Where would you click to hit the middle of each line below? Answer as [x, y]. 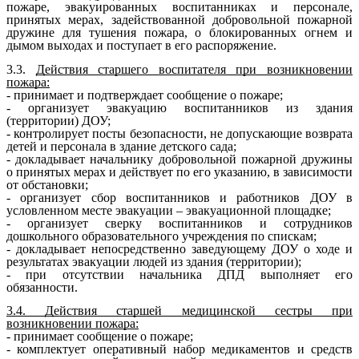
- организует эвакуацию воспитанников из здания [179, 107]
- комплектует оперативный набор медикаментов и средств [179, 349]
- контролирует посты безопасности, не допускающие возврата [179, 133]
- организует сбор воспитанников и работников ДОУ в [179, 197]
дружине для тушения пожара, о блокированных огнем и [179, 33]
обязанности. [42, 287]
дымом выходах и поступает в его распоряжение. [141, 46]
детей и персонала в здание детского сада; [121, 146]
